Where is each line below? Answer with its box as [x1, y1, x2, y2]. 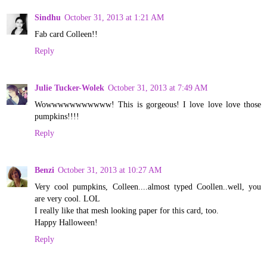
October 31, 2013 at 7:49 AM [108, 83, 207, 93]
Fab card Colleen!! [35, 29, 98, 39]
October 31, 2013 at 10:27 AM [58, 165, 162, 175]
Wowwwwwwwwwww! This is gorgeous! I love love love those [35, 100, 261, 110]
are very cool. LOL [35, 194, 100, 204]
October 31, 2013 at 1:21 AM [64, 13, 164, 23]
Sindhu [35, 13, 61, 23]
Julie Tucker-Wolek [35, 83, 104, 93]
